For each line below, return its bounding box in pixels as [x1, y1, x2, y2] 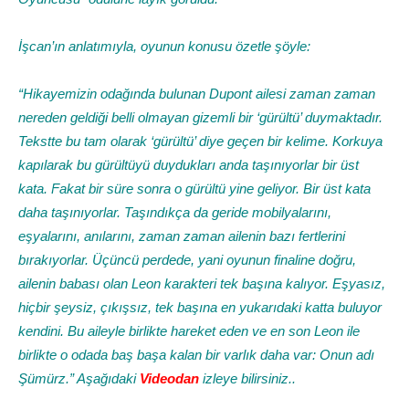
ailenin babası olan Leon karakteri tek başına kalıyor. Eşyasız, [18, 276, 385, 292]
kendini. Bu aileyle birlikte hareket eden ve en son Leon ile [18, 323, 360, 340]
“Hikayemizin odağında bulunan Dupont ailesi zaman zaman [18, 86, 375, 102]
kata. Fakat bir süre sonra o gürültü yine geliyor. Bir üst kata [18, 181, 371, 197]
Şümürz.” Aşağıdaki [18, 371, 140, 387]
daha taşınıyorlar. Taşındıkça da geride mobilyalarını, [18, 204, 331, 221]
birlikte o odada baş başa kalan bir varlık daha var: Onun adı [18, 347, 374, 363]
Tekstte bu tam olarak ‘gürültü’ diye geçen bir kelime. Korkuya [18, 133, 383, 150]
